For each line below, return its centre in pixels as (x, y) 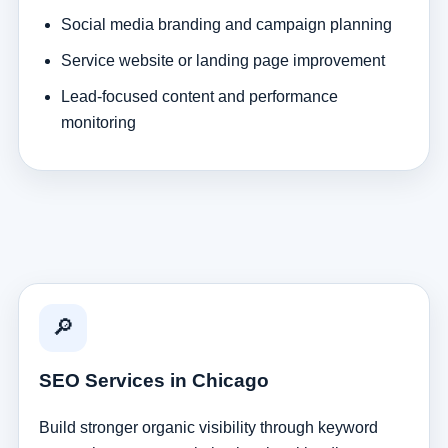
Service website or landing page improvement (222, 60)
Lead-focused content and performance (199, 96)
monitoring (98, 122)
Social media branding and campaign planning (226, 24)
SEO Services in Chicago (153, 380)
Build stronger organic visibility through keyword (208, 427)
